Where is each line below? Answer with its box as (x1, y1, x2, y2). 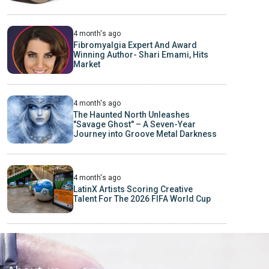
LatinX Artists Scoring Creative (73, 184, 193, 195)
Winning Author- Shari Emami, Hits (73, 50, 208, 60)
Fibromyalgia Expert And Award (73, 40, 197, 50)
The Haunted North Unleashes (73, 110, 190, 120)
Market (73, 59, 100, 70)
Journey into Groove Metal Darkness (73, 129, 217, 139)
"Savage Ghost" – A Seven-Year (73, 119, 196, 130)
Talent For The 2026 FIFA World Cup (73, 194, 211, 204)
